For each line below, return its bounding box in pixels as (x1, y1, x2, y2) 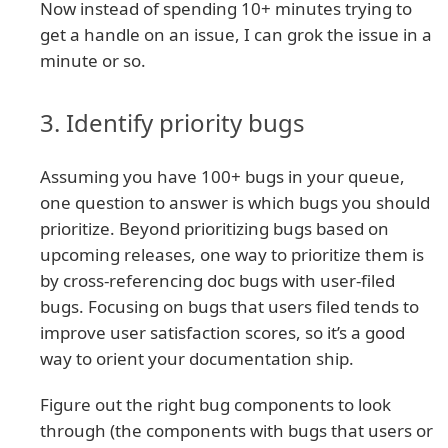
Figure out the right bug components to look (40, 392, 391, 416)
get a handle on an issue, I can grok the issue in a (40, 22, 432, 46)
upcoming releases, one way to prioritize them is (40, 242, 424, 266)
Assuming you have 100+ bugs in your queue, (40, 164, 405, 188)
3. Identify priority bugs (40, 105, 305, 139)
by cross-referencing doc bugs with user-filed (40, 268, 395, 292)
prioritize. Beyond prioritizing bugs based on (40, 216, 389, 240)
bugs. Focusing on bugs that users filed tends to (40, 294, 419, 318)
